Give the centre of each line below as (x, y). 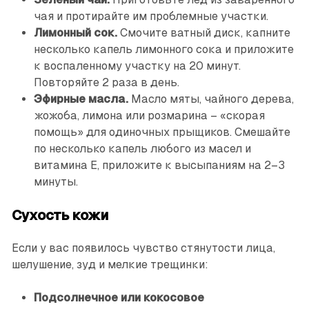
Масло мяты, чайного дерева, (211, 99)
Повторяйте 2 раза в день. (106, 83)
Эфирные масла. (81, 99)
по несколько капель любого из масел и (142, 149)
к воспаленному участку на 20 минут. (137, 66)
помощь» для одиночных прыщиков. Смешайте (162, 132)
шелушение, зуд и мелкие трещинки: (110, 265)
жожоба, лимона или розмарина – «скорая (149, 116)
